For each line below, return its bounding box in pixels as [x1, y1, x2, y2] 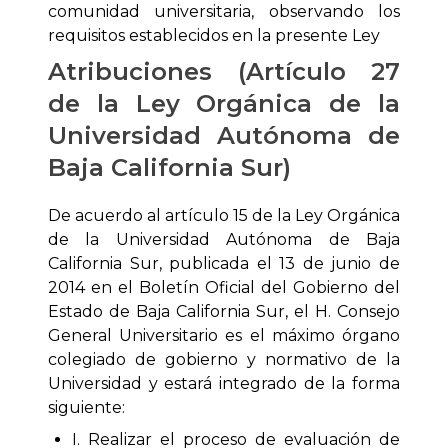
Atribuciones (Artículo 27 [48, 57, 400, 87]
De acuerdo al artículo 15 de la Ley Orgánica [48, 206, 400, 226]
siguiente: [48, 398, 125, 418]
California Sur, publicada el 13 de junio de [48, 254, 400, 274]
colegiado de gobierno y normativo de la [48, 350, 400, 370]
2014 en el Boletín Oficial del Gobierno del [48, 278, 400, 298]
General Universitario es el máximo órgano [48, 326, 400, 346]
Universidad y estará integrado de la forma [48, 374, 400, 394]
